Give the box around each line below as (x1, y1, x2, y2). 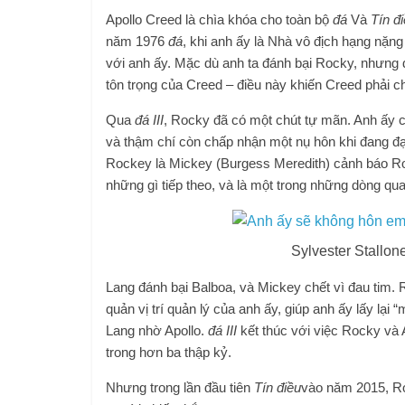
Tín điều (254, 379, 301, 395)
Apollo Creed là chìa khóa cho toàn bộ (106, 11, 333, 27)
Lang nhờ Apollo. (106, 322, 208, 338)
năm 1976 (106, 33, 168, 49)
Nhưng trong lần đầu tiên (106, 379, 254, 395)
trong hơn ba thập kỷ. (106, 344, 231, 360)
